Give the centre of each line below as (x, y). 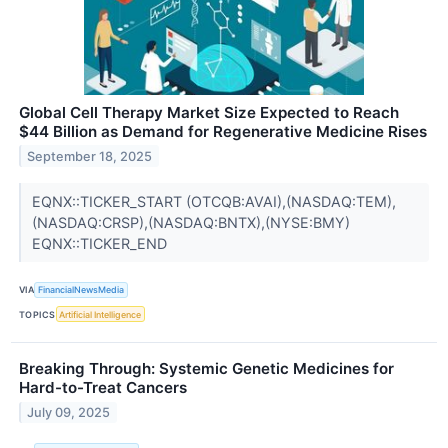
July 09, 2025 (69, 412)
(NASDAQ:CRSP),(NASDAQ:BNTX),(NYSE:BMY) (190, 222)
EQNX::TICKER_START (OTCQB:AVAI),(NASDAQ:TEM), (213, 201)
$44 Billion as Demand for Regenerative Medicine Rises (223, 131)
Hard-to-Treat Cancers (103, 388)
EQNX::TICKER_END (101, 243)
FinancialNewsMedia (81, 290)
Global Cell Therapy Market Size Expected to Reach (209, 112)
